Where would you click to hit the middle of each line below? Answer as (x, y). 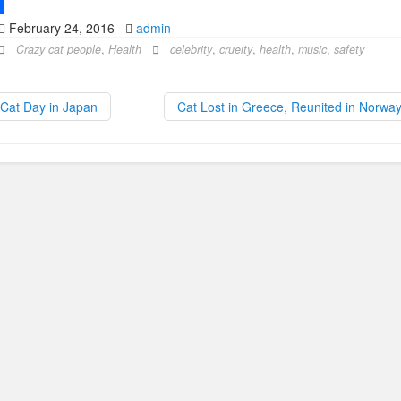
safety (349, 49)
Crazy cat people (58, 49)
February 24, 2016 (65, 28)
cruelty (235, 49)
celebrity (191, 49)
